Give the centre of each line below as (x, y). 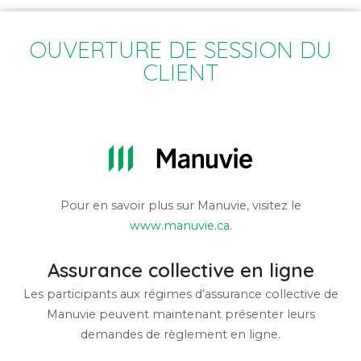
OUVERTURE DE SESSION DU (180, 50)
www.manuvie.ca (179, 226)
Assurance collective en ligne (180, 270)
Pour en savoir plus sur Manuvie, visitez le (180, 206)
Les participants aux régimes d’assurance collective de (180, 295)
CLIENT (180, 73)
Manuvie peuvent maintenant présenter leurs (180, 315)
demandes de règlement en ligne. (180, 335)
